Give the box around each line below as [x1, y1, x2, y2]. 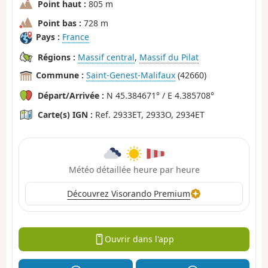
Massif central [78, 51, 135, 63]
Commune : [36, 69, 84, 81]
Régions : [38, 51, 75, 63]
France [62, 31, 89, 43]
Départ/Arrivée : [38, 89, 104, 101]
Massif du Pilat [139, 51, 199, 63]
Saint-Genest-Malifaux [86, 69, 175, 81]
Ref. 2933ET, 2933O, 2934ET [93, 108, 205, 120]
